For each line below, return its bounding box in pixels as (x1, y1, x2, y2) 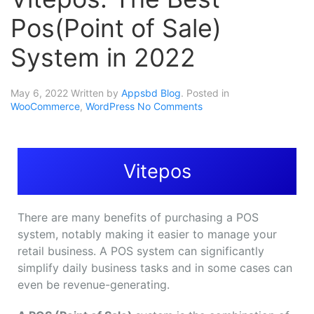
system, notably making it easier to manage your (18, 227, 277, 242)
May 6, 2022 (11, 87, 71, 100)
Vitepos (123, 160, 191, 184)
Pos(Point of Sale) (11, 13, 221, 44)
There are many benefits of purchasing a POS (18, 210, 259, 225)
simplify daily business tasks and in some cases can (18, 261, 292, 275)
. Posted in (181, 87, 229, 100)
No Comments (137, 100, 203, 113)
